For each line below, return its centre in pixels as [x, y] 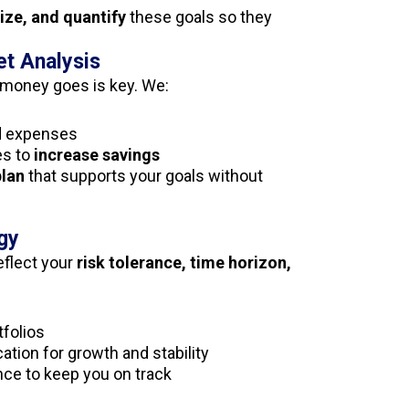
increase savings [96, 155]
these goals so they [199, 17]
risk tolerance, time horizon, [184, 262]
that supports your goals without [143, 176]
